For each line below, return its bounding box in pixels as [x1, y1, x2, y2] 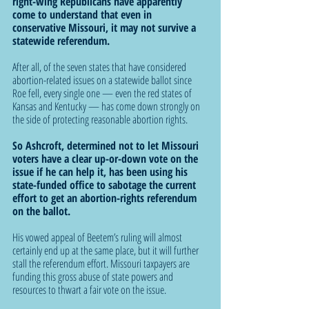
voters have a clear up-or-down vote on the [12, 150, 201, 166]
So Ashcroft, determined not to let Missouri [12, 137, 201, 153]
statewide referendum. [12, 32, 110, 48]
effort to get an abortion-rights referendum [12, 190, 199, 206]
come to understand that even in [12, 6, 154, 22]
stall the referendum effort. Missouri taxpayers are [12, 255, 192, 271]
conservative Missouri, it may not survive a [12, 19, 199, 35]
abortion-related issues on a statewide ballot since [12, 72, 194, 88]
